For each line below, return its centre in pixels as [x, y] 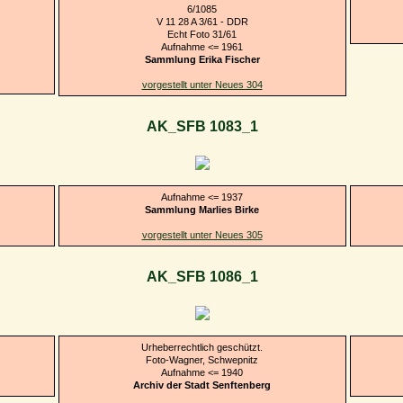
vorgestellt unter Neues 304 [202, 84]
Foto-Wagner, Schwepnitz [202, 359]
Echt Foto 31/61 [202, 34]
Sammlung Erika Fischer [202, 59]
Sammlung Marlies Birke [202, 209]
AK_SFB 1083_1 [202, 127]
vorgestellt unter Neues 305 [202, 234]
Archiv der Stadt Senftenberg [202, 385]
